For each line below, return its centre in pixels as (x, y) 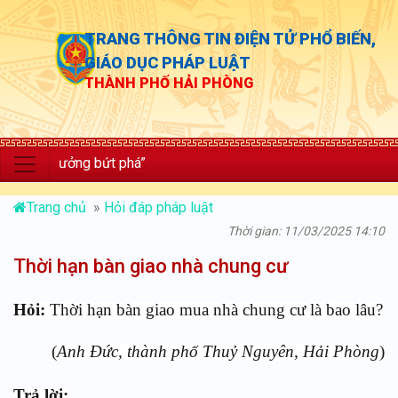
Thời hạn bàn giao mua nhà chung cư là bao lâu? (216, 310)
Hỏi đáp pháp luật (159, 207)
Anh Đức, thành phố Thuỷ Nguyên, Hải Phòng (218, 351)
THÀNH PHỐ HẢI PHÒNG (169, 83)
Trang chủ (58, 207)
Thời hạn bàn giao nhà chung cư (151, 266)
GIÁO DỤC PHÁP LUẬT (167, 63)
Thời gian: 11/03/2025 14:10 (306, 231)
